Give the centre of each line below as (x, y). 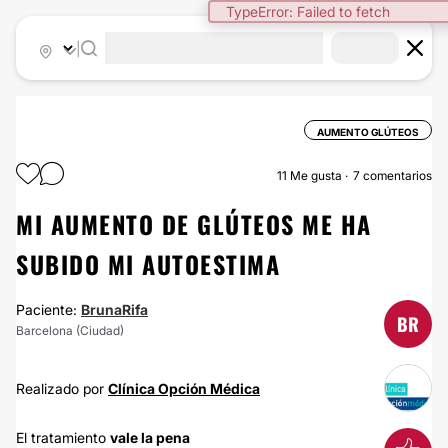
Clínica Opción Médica (184, 388)
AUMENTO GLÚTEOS (368, 132)
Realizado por (62, 388)
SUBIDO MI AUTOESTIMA (148, 264)
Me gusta (316, 175)
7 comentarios (392, 175)
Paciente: (48, 309)
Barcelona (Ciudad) (70, 330)
